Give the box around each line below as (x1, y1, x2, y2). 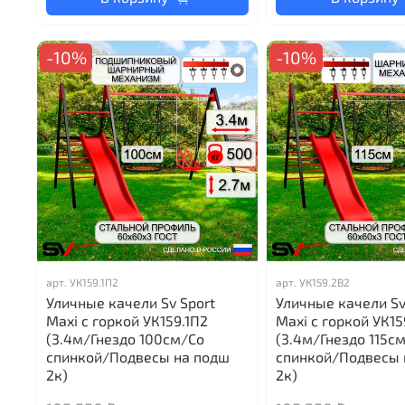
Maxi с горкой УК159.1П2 (46, 311, 208, 329)
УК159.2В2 (299, 275, 351, 288)
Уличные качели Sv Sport (46, 293, 215, 311)
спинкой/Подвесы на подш (46, 347, 230, 365)
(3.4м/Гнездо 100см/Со (46, 329, 204, 347)
